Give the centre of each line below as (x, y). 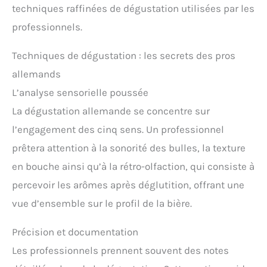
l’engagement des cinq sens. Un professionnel (118, 129)
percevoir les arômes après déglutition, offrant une (128, 184)
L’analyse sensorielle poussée (80, 92)
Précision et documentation (75, 232)
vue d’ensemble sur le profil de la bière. (102, 203)
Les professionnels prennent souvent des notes (120, 250)
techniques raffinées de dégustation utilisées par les (133, 8)
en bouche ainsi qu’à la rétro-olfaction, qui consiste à (133, 166)
